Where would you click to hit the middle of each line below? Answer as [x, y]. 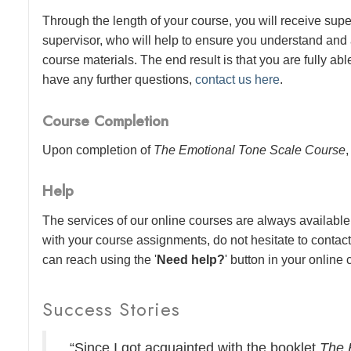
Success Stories [112, 309]
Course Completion [106, 121]
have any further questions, [119, 80]
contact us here [238, 80]
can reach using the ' [100, 259]
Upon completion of [98, 150]
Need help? [191, 259]
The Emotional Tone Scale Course [250, 150]
